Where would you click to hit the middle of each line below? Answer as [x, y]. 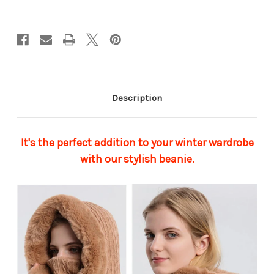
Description [137, 98]
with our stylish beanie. [137, 159]
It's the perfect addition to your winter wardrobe [137, 142]
